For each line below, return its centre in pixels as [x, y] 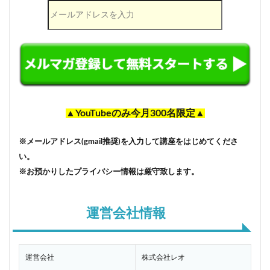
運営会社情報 [126, 214]
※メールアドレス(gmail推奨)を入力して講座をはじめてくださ [128, 142]
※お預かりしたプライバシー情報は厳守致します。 [109, 172]
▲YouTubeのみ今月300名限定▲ [135, 114]
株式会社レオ [163, 258]
